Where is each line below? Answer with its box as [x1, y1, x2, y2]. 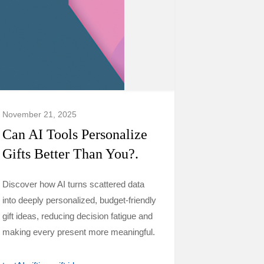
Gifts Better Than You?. [2, 146, 138, 161]
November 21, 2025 [2, 110, 77, 119]
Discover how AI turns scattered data [2, 179, 144, 189]
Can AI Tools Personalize [2, 127, 147, 142]
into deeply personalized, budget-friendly [2, 195, 156, 205]
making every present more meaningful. [2, 227, 155, 237]
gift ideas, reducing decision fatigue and [2, 211, 153, 221]
